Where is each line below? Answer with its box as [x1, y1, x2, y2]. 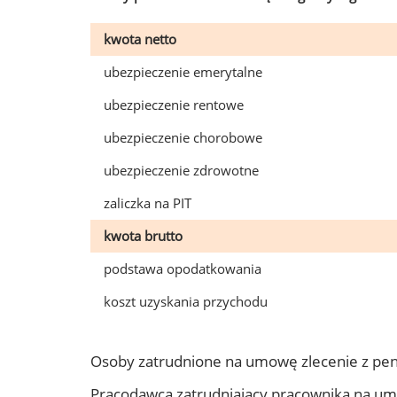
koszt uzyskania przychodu [104, 292, 268, 310]
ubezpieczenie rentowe [104, 96, 244, 113]
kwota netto [104, 30, 176, 48]
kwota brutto [104, 227, 183, 245]
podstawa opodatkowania [104, 260, 261, 277]
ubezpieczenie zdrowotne [104, 161, 259, 179]
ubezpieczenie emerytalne [104, 63, 262, 81]
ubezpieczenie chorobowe [104, 128, 262, 146]
